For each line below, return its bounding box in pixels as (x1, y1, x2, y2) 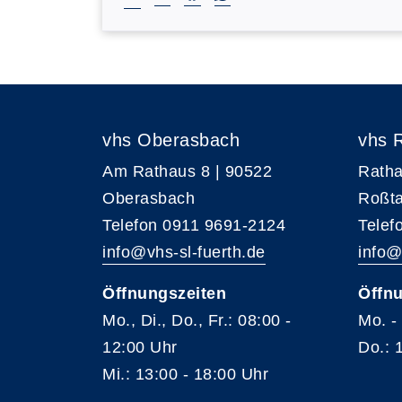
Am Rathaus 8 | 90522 (102, 162, 272, 180)
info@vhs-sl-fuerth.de (102, 243, 266, 261)
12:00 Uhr (102, 338, 178, 356)
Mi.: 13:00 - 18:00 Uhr (102, 365, 268, 383)
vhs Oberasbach (102, 130, 240, 150)
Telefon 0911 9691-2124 (102, 216, 285, 234)
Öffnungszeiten (102, 284, 226, 302)
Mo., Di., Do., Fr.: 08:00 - (102, 311, 292, 329)
